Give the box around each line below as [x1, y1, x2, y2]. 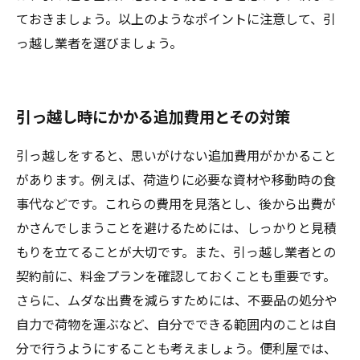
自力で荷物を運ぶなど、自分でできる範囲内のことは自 [16, 313, 337, 333]
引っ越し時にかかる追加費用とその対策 [16, 104, 290, 128]
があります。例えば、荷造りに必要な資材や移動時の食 [16, 169, 336, 189]
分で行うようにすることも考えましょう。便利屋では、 [16, 337, 337, 358]
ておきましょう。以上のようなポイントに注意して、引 [16, 8, 336, 28]
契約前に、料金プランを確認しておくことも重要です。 [16, 265, 336, 285]
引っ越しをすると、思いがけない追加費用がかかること [16, 145, 337, 165]
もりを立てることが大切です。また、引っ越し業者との [16, 241, 336, 261]
